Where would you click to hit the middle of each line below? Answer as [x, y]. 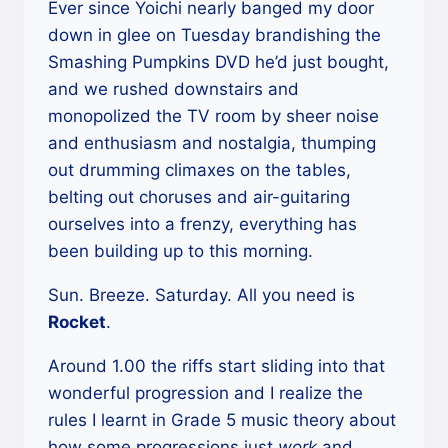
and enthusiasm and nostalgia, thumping [212, 143]
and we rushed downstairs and [173, 89]
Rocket [77, 322]
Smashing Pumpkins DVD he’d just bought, [218, 62]
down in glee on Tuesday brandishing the [214, 35]
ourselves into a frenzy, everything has [202, 224]
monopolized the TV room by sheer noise [213, 116]
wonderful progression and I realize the [205, 393]
